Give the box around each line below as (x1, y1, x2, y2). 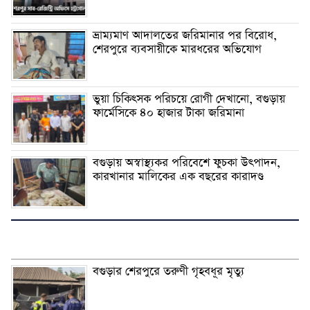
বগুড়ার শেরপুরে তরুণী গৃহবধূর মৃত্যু (93, 263, 244, 280)
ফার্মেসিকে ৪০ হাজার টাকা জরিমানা (93, 104, 244, 121)
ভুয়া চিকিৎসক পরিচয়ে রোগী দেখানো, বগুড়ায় (93, 91, 285, 107)
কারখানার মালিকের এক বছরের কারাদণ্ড (93, 168, 264, 185)
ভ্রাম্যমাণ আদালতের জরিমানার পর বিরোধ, (93, 27, 277, 44)
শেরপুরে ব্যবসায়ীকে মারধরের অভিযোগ (93, 41, 262, 57)
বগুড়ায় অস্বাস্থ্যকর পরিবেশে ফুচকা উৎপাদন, (93, 154, 280, 171)
